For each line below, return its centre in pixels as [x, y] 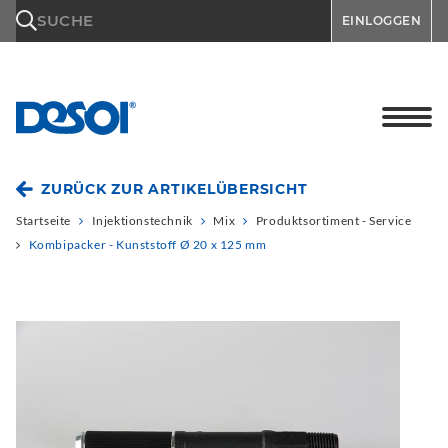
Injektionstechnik [142, 220]
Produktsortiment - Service [333, 220]
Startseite [43, 220]
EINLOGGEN [381, 21]
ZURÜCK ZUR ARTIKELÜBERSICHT [174, 189]
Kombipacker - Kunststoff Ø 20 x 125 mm [147, 244]
